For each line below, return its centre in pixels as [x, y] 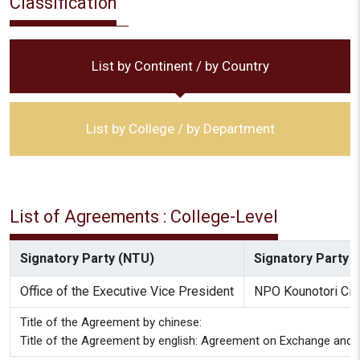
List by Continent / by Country [180, 66]
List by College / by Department [180, 129]
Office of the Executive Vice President [127, 291]
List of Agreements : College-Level [144, 217]
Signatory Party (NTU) [87, 258]
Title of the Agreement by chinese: [111, 322]
